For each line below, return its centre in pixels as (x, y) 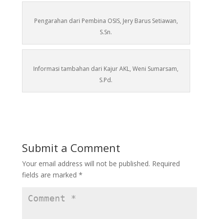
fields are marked (50, 175)
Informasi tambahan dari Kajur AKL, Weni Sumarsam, (106, 69)
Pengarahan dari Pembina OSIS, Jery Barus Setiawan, (106, 21)
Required (166, 164)
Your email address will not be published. (86, 164)
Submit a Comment (71, 148)
